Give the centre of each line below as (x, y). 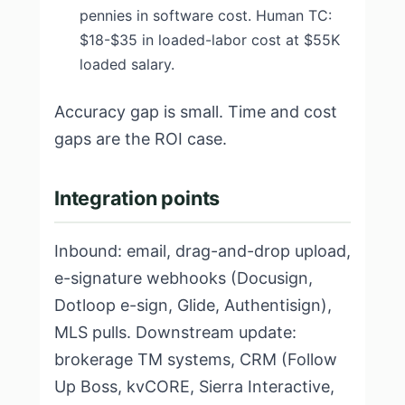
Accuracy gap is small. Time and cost (196, 112)
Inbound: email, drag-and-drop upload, (202, 251)
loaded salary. (127, 64)
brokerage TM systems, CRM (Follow (196, 359)
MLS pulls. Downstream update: (175, 332)
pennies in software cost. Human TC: (206, 15)
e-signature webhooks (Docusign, (184, 278)
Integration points (137, 198)
